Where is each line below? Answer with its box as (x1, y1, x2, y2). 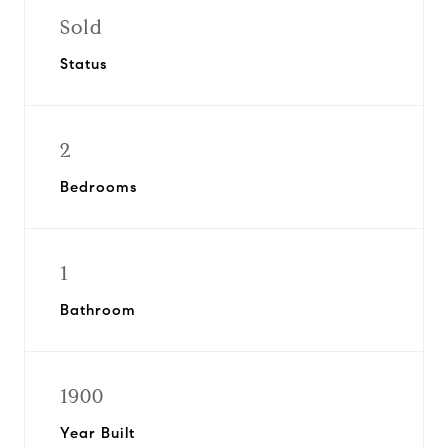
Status (60, 55, 107, 73)
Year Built (60, 424, 135, 442)
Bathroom (60, 301, 136, 319)
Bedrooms (60, 178, 137, 196)
